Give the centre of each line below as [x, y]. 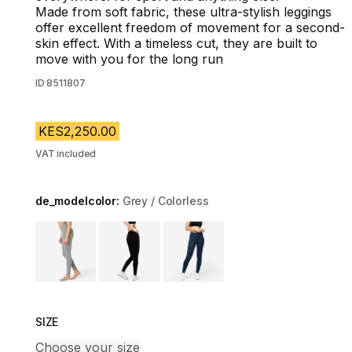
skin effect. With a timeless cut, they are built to [176, 43]
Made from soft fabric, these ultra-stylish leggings [183, 12]
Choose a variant [86, 229]
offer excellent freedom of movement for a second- [190, 27]
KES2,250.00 [77, 131]
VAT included [66, 154]
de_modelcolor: [79, 201]
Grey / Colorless [165, 201]
